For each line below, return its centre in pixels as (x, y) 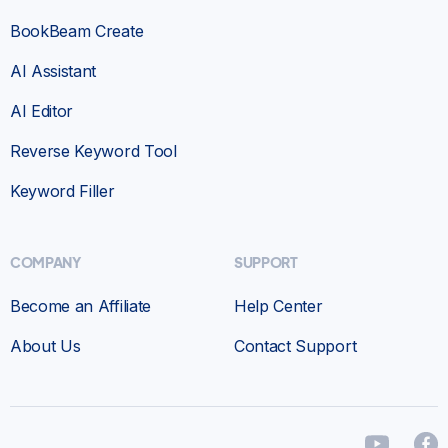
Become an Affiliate (80, 305)
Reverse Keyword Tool (93, 150)
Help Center (278, 305)
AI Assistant (53, 70)
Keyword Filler (62, 190)
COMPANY (45, 261)
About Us (45, 345)
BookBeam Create (77, 30)
